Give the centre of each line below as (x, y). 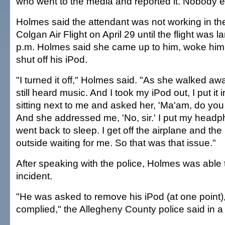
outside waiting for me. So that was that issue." (116, 143)
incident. (34, 176)
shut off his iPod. (52, 59)
